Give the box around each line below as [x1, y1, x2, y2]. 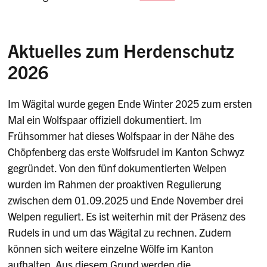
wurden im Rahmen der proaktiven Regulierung [8, 177, 222, 191]
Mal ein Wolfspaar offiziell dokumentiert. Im [8, 113, 202, 127]
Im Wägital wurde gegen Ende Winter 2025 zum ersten [8, 97, 253, 111]
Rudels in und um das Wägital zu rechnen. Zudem [8, 225, 232, 240]
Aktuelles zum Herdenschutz [8, 38, 235, 61]
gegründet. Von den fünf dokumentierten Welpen [8, 161, 227, 175]
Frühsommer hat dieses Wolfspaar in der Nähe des [8, 129, 235, 143]
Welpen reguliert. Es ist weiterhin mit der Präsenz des [8, 209, 246, 223]
